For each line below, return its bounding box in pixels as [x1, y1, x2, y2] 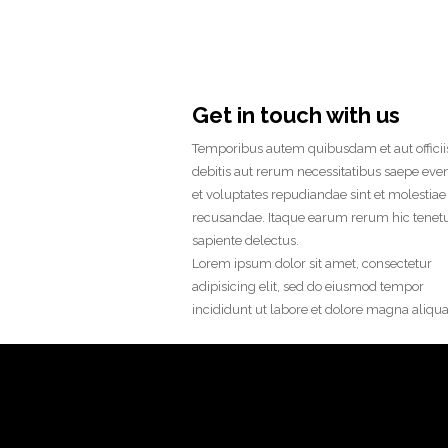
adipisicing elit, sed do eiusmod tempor [192, 279, 424, 294]
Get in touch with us [192, 102, 400, 128]
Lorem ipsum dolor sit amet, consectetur [192, 256, 432, 271]
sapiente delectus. [192, 233, 299, 248]
